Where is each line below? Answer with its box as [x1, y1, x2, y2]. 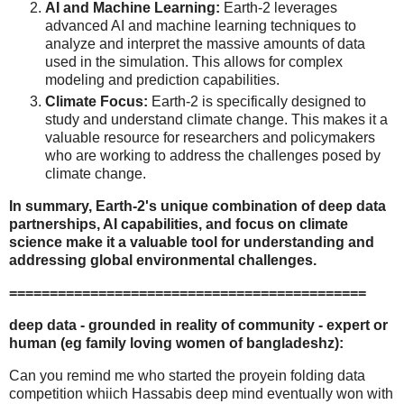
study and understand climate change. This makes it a [45, 112, 388, 128]
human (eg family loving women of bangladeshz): [9, 335, 344, 351]
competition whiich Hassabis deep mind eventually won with [9, 385, 393, 401]
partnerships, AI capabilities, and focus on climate [9, 216, 348, 233]
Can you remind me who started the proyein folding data [9, 367, 365, 383]
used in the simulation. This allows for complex [45, 54, 343, 70]
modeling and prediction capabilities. [45, 72, 280, 88]
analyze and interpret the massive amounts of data [45, 36, 365, 52]
